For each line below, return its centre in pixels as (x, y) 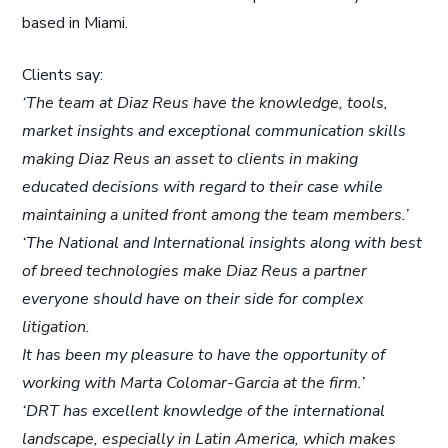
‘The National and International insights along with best (222, 243)
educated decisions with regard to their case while (203, 187)
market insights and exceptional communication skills (214, 131)
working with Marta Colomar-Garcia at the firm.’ (194, 383)
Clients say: (63, 75)
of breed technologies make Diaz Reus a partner (195, 271)
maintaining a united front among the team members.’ (216, 215)
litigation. (56, 327)
